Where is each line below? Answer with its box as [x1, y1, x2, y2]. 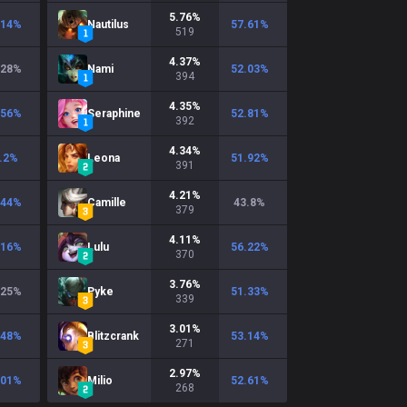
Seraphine [87, 107, 141, 120]
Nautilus [87, 18, 129, 31]
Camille [87, 196, 126, 209]
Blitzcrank [87, 330, 139, 342]
